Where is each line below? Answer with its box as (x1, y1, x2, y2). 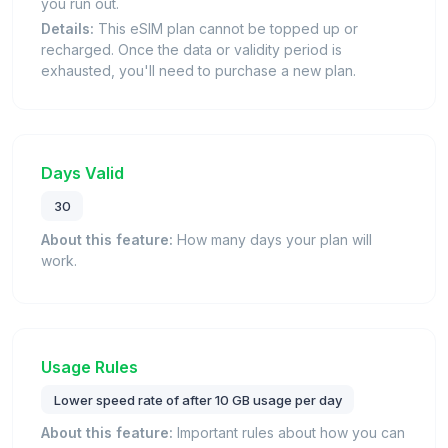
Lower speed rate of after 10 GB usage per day (53, 391, 342, 408)
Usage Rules (41, 356, 138, 377)
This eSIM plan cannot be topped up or (94, 20, 358, 38)
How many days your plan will (173, 230, 372, 248)
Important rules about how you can (173, 424, 405, 442)
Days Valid (41, 163, 124, 184)
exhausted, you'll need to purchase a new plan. (41, 62, 356, 80)
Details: (41, 20, 94, 38)
